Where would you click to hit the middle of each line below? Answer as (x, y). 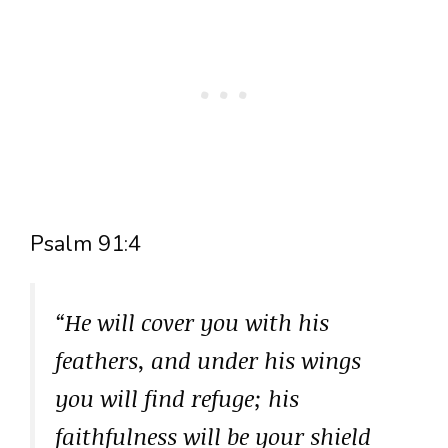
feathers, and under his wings (208, 360)
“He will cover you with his (192, 322)
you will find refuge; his (177, 398)
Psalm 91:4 (85, 244)
